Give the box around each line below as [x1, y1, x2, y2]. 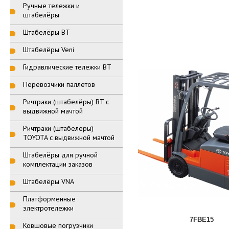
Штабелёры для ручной [22, 150, 98, 159]
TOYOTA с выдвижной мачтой [22, 133, 114, 142]
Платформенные [22, 194, 76, 203]
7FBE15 [190, 216, 214, 224]
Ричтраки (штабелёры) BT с [22, 97, 109, 106]
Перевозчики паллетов [22, 80, 95, 89]
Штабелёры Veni [22, 45, 74, 54]
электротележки [22, 203, 74, 213]
